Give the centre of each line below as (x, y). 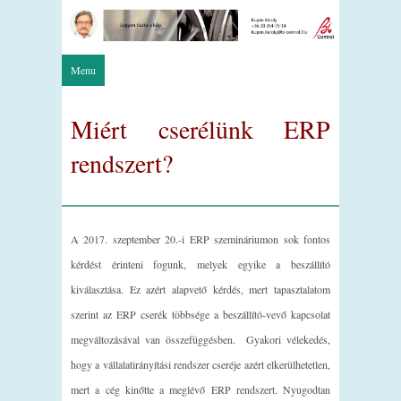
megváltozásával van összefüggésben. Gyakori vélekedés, (200, 340)
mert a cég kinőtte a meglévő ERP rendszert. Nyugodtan (200, 390)
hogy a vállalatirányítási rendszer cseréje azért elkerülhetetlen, (200, 365)
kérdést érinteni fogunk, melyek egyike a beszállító (200, 264)
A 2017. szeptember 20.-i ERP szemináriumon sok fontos (200, 239)
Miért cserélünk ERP (200, 128)
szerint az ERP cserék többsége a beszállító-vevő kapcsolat (200, 315)
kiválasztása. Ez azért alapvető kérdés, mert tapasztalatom (200, 290)
